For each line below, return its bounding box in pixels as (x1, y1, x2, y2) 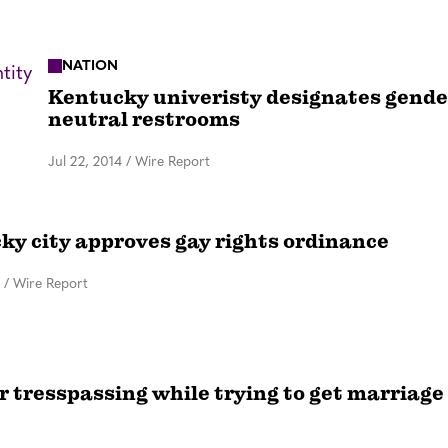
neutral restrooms (48, 107, 240, 133)
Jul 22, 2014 (48, 155, 122, 171)
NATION (62, 58, 118, 74)
